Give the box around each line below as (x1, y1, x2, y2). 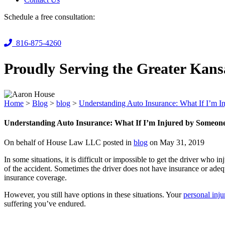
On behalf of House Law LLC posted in (4, 138, 134, 147)
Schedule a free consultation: (4, 12, 95, 21)
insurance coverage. (4, 173, 67, 182)
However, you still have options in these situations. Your (4, 190, 183, 199)
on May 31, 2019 (148, 138, 204, 147)
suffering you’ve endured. (4, 199, 86, 208)
